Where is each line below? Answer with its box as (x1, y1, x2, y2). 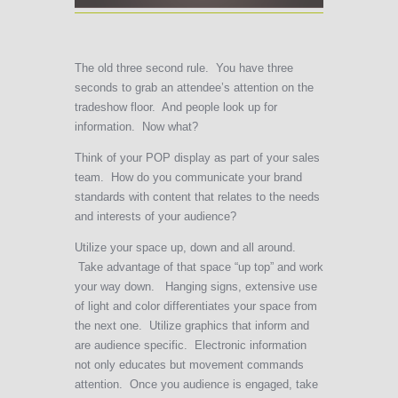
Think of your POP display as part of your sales (75, 151, 320, 165)
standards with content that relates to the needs (75, 190, 320, 204)
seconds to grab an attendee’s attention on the (75, 81, 314, 95)
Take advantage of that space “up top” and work (75, 260, 323, 275)
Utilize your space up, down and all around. (75, 241, 296, 255)
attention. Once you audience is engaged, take (75, 378, 318, 392)
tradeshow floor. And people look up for (75, 100, 277, 115)
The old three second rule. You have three (75, 61, 293, 76)
